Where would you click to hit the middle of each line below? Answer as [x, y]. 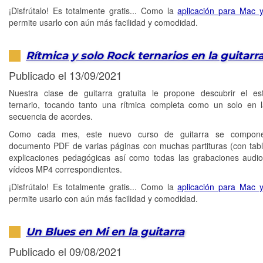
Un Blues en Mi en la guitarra [105, 231]
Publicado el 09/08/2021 [65, 252]
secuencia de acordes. [51, 117]
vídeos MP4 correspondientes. [65, 169]
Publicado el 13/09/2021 [65, 75]
